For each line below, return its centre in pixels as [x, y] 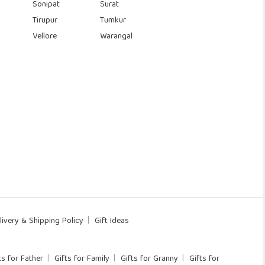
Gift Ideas [112, 221]
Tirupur [45, 20]
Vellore [44, 36]
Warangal [117, 36]
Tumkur [113, 20]
